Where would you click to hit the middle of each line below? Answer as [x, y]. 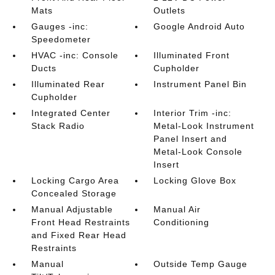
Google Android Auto [199, 26]
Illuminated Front [192, 55]
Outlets [170, 10]
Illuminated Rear [68, 84]
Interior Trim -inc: [193, 113]
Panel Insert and [191, 139]
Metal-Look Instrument [204, 126]
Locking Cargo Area [75, 180]
